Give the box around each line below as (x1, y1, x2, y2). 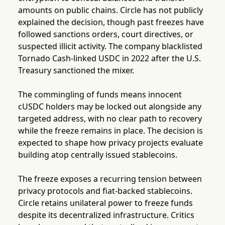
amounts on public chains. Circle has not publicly (18, 5, 203, 16)
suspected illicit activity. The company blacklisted (18, 41, 202, 52)
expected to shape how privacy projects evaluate (18, 137, 203, 149)
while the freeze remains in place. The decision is (18, 125, 203, 137)
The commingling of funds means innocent (18, 89, 182, 100)
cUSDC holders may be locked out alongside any (18, 101, 201, 113)
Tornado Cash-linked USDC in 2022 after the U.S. (18, 53, 201, 64)
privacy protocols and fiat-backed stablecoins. (18, 185, 192, 197)
